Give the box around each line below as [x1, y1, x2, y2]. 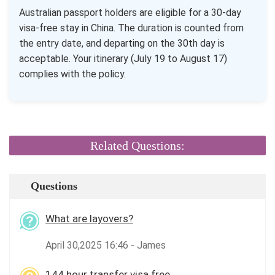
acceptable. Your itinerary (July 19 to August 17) [19, 53, 227, 64]
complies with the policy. [19, 68, 126, 80]
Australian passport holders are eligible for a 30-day [19, 7, 241, 18]
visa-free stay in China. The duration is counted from [19, 22, 244, 34]
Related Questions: [90, 139, 185, 152]
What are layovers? [45, 212, 133, 225]
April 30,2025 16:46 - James [45, 239, 166, 251]
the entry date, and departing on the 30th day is [19, 37, 225, 49]
